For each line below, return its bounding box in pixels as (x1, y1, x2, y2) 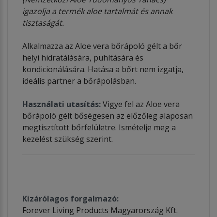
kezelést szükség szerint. (22, 133, 113, 144)
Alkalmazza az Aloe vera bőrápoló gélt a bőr (22, 40, 182, 51)
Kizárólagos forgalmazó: (22, 193, 119, 204)
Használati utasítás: (22, 98, 101, 109)
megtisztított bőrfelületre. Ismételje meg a (22, 122, 176, 133)
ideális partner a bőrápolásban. (22, 75, 136, 86)
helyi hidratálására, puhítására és (22, 52, 143, 63)
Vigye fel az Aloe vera (101, 98, 180, 109)
